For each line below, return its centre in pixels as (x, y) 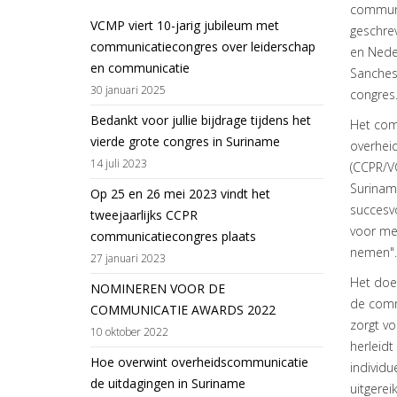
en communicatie (140, 68)
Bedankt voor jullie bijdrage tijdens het (201, 120)
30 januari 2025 (128, 90)
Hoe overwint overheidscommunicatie (199, 362)
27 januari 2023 (128, 258)
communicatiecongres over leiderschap (203, 47)
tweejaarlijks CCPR (144, 215)
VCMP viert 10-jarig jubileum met (185, 25)
